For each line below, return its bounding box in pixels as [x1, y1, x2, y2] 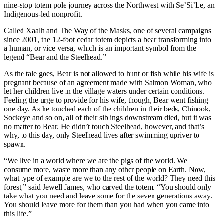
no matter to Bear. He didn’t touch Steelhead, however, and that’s [4, 122, 204, 131]
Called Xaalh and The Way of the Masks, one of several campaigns [4, 26, 211, 35]
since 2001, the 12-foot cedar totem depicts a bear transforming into [4, 35, 211, 44]
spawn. [4, 139, 26, 148]
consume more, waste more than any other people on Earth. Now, [4, 165, 206, 174]
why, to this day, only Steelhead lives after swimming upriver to [4, 131, 199, 139]
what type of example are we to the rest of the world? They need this [4, 174, 215, 182]
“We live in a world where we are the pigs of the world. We [4, 156, 187, 165]
